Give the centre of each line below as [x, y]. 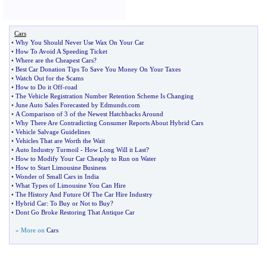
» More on [31, 230]
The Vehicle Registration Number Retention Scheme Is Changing [105, 96]
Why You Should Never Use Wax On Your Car [80, 42]
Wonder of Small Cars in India [57, 176]
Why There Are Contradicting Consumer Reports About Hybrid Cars [109, 123]
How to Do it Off [39, 87]
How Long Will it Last [115, 150]
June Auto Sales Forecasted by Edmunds [71, 105]
